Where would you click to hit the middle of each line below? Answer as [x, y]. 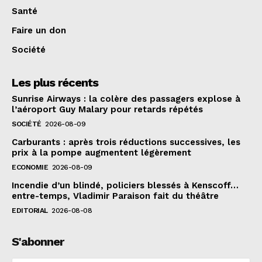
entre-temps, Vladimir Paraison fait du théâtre [115, 196]
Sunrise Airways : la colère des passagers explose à [126, 99]
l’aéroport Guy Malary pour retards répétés [107, 109]
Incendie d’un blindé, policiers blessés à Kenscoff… [125, 185]
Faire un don [39, 30]
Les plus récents [55, 82]
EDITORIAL [30, 210]
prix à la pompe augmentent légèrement [101, 152]
